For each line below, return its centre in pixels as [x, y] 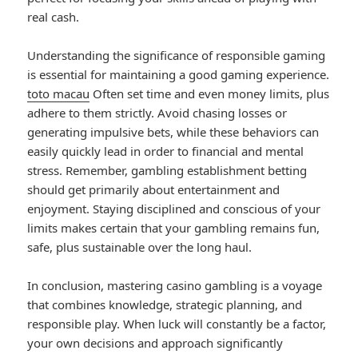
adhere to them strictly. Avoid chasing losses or [157, 112]
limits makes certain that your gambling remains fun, [174, 227]
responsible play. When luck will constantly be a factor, [177, 323]
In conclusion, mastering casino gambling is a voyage [175, 285]
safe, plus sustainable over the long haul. [140, 247]
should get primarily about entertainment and [154, 189]
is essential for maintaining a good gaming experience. [179, 74]
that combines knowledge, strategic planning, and [165, 304]
